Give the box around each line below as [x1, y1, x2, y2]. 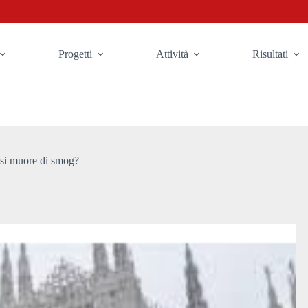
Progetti [58, 48, 93, 60]
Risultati [252, 48, 289, 60]
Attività [156, 48, 189, 60]
